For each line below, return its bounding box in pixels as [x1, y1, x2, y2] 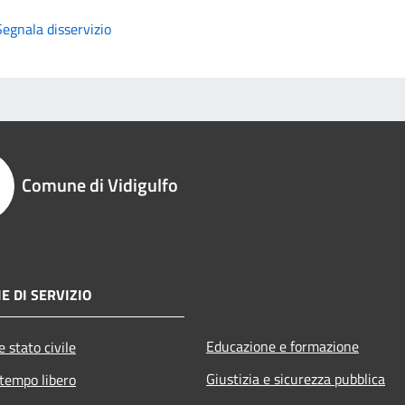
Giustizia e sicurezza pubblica [206, 367, 385, 390]
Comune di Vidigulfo [22, 170, 178, 199]
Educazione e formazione [206, 334, 359, 357]
